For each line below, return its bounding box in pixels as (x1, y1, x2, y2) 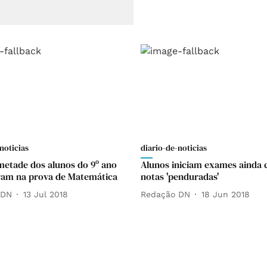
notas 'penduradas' (141, 170, 219, 184)
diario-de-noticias (141, 142, 207, 154)
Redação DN (141, 189, 190, 199)
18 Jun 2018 (201, 189, 250, 199)
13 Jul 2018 (23, 189, 68, 199)
